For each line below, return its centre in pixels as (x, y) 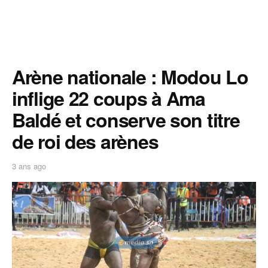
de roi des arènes (85, 141)
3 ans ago (29, 166)
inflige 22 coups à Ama (109, 98)
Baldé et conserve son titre (126, 120)
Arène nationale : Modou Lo (130, 77)
